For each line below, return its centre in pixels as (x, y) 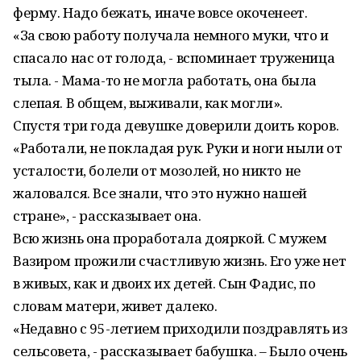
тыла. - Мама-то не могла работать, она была (165, 80)
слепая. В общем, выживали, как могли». (148, 103)
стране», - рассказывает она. (107, 216)
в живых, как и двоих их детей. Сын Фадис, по (164, 283)
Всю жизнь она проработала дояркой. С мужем (170, 238)
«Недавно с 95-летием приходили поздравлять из (180, 328)
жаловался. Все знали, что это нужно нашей (160, 193)
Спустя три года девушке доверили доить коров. (176, 125)
